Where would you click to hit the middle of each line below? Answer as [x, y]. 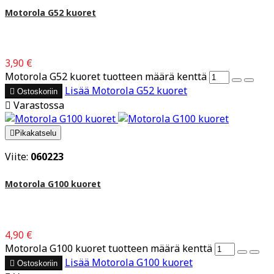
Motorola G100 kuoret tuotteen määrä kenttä [109, 248]
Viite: [18, 157]
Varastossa [38, 106]
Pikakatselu [35, 133]
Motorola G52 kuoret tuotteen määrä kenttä [106, 77]
